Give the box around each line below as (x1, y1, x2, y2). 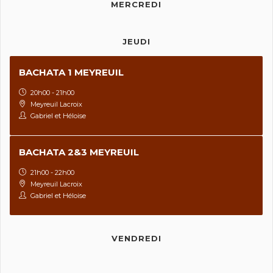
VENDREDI (111, 233, 161, 244)
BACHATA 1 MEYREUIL (19, 66, 124, 79)
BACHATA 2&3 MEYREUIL (19, 146, 139, 158)
